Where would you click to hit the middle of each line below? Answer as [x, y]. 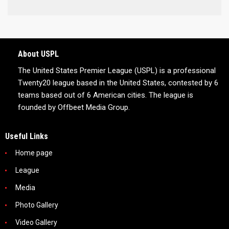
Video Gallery [36, 222]
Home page [34, 153]
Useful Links [27, 136]
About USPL [38, 54]
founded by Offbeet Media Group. [74, 107]
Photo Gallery [37, 205]
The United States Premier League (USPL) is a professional [117, 70]
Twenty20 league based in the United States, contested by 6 [118, 83]
